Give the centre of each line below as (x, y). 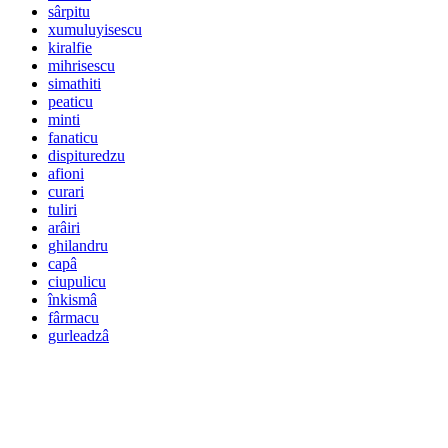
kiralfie (70, 48)
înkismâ (72, 300)
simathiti (74, 84)
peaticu (70, 102)
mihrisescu (81, 66)
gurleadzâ (78, 336)
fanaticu (73, 138)
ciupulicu (77, 282)
